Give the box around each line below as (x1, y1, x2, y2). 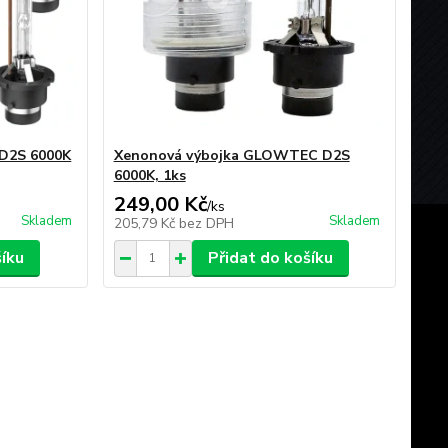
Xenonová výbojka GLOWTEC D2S (113, 145, 350, 165)
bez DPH (178, 213, 234, 233)
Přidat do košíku (207, 246, 333, 269)
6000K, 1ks (113, 165, 186, 185)
